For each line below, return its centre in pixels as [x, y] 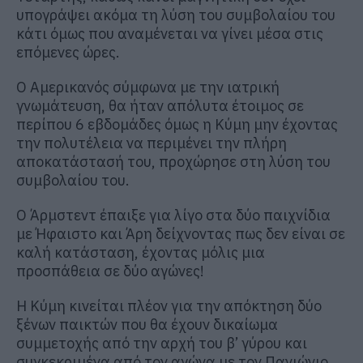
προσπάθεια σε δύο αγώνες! [110, 271]
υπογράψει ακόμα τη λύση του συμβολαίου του [176, 15]
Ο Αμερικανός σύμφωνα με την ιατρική [148, 87]
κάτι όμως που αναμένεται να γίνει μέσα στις [170, 33]
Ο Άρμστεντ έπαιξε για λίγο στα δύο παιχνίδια [173, 215]
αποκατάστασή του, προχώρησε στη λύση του [173, 161]
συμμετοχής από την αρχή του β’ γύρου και [162, 343]
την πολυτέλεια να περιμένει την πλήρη [152, 143]
